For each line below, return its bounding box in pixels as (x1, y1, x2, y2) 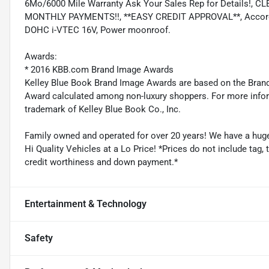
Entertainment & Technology (25, 198, 147, 210)
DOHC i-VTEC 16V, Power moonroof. (25, 25, 171, 36)
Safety (25, 232, 53, 244)
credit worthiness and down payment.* (25, 157, 178, 168)
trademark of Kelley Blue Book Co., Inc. (25, 104, 181, 115)
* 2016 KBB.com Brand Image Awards (25, 64, 174, 76)
